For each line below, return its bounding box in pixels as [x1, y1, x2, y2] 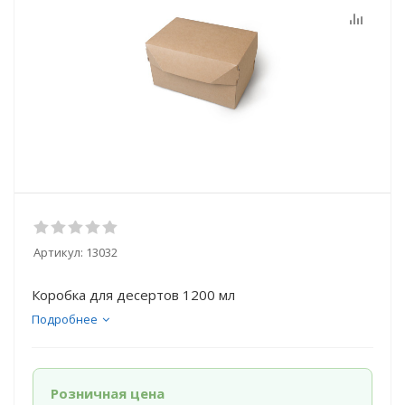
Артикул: [33, 244, 83, 260]
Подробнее [32, 311, 98, 327]
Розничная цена [50, 384, 165, 402]
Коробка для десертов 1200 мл [32, 286, 235, 304]
